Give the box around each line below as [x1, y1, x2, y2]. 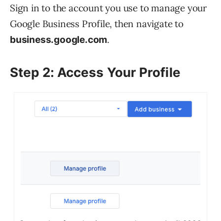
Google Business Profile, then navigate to [10, 18, 184, 30]
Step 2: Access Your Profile [10, 65, 181, 80]
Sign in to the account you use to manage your [10, 2, 207, 14]
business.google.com [10, 34, 108, 46]
